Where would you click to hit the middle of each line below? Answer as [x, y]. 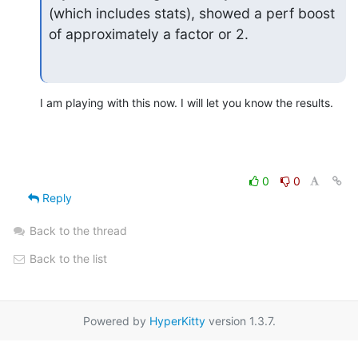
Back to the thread [78, 231]
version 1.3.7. [240, 321]
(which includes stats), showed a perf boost [191, 13]
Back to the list [67, 259]
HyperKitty [177, 321]
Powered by [116, 321]
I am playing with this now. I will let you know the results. [187, 103]
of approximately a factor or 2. [148, 34]
